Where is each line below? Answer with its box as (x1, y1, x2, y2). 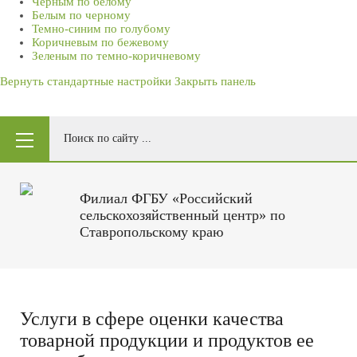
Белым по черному (32, 9, 131, 22)
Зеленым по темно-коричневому (32, 49, 201, 62)
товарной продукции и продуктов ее (20, 330, 314, 351)
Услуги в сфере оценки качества (20, 308, 284, 329)
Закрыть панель (175, 75, 256, 88)
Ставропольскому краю (80, 224, 223, 240)
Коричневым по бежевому (32, 36, 169, 49)
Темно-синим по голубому (32, 22, 171, 35)
